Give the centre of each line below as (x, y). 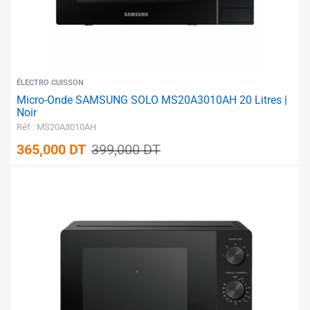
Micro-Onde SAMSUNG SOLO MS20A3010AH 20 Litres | (152, 100)
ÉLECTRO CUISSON (50, 83)
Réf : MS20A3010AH (56, 127)
